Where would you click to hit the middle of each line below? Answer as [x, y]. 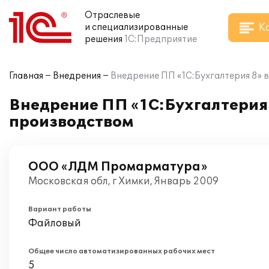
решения [104, 39]
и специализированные [136, 27]
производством [71, 122]
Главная [26, 76]
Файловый [55, 223]
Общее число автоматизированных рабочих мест [122, 251]
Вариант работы [60, 209]
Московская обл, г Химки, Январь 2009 [123, 181]
